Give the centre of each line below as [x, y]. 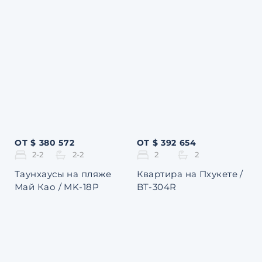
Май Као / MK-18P [57, 187]
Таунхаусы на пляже [63, 174]
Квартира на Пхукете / [190, 174]
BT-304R [156, 187]
